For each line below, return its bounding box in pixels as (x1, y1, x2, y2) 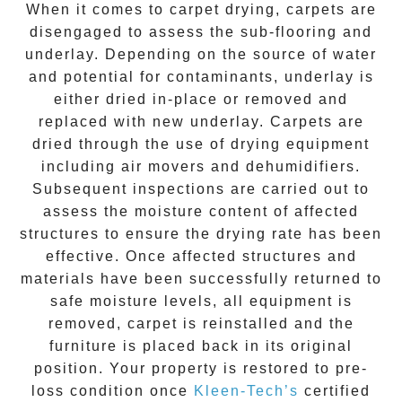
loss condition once (31, 383, 194, 399)
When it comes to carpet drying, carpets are (25, 2, 377, 18)
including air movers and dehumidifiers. (41, 159, 361, 175)
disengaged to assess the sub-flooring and (30, 24, 372, 40)
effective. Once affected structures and (45, 249, 357, 265)
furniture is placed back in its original (49, 338, 353, 354)
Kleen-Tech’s (194, 383, 299, 399)
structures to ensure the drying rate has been (20, 226, 382, 242)
